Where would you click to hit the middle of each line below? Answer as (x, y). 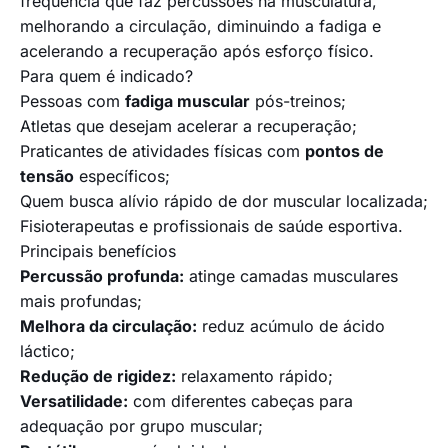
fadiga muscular (187, 101)
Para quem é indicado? (106, 76)
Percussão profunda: (102, 276)
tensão (47, 176)
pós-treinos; (298, 101)
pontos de (344, 151)
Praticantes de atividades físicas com (162, 151)
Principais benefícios (98, 251)
